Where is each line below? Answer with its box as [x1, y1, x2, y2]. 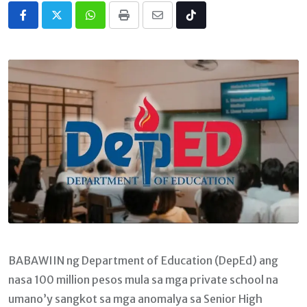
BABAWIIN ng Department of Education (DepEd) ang [8, 253, 278, 267]
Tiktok [190, 16, 225, 31]
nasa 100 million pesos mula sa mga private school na [8, 272, 278, 286]
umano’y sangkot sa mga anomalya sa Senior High [8, 291, 262, 306]
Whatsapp [89, 16, 143, 31]
